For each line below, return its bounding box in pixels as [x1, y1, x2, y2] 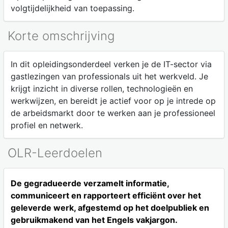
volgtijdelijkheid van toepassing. [10, 3, 134, 14]
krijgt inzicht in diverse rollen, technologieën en [10, 83, 193, 94]
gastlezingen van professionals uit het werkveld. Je [10, 71, 208, 81]
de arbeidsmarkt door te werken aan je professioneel [10, 107, 215, 118]
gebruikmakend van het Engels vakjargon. [10, 215, 178, 225]
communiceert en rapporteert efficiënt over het [10, 190, 201, 201]
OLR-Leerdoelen [8, 145, 102, 160]
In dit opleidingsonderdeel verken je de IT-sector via [10, 59, 212, 69]
